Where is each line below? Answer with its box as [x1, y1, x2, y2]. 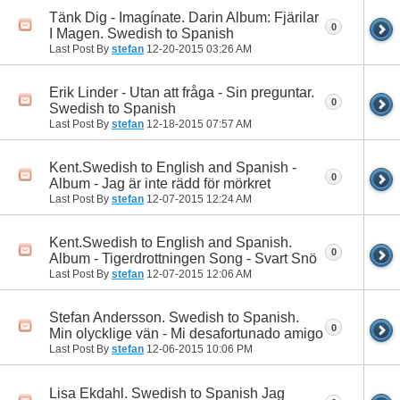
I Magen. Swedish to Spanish [49, 25, 234, 41]
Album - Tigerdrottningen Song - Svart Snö [49, 251, 317, 267]
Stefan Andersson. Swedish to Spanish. [49, 310, 299, 326]
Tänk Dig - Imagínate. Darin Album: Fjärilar [49, 9, 319, 25]
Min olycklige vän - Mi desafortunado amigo [49, 326, 323, 342]
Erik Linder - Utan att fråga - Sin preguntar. [49, 84, 314, 100]
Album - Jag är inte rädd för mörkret [49, 176, 271, 192]
